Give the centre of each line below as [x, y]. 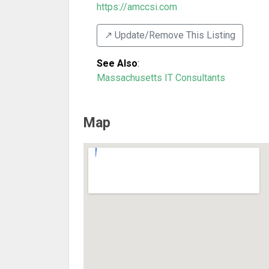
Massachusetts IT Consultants [161, 78]
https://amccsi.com [137, 7]
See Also [117, 63]
